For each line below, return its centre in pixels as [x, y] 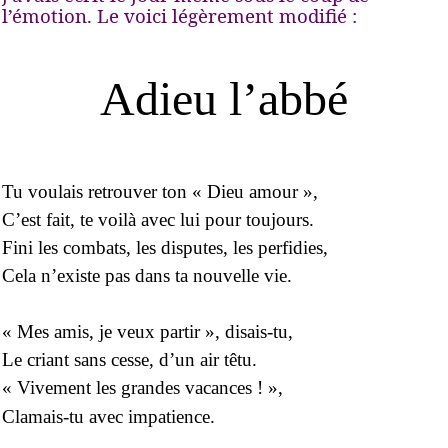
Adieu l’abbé [224, 99]
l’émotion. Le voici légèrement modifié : [179, 15]
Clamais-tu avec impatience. [108, 416]
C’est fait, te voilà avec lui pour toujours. [158, 219]
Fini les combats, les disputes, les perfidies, [165, 247]
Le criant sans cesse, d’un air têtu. [129, 360]
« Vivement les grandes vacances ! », [142, 388]
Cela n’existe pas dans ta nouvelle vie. [147, 275]
